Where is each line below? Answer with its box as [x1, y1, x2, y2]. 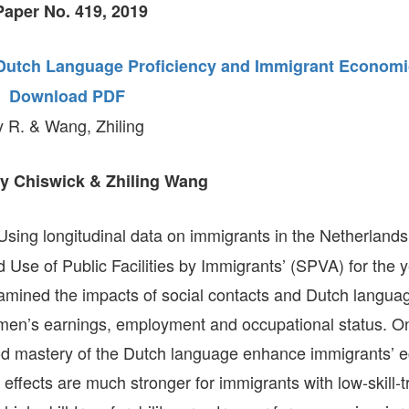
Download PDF [9, 84, 125, 108]
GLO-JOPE [209, 43, 278, 62]
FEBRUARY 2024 [209, 70, 315, 89]
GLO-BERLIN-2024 [209, 2, 325, 21]
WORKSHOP [209, 57, 290, 76]
